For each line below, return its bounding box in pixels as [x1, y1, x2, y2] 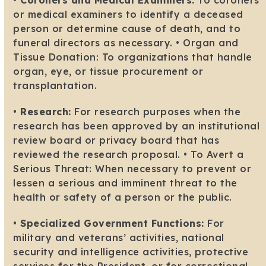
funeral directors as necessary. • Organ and [13, 37, 239, 49]
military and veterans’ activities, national [13, 232, 224, 244]
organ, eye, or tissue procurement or [13, 65, 204, 78]
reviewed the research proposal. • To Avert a [13, 148, 244, 161]
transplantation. [13, 80, 97, 92]
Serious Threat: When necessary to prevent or [13, 163, 252, 175]
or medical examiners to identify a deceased [13, 8, 243, 21]
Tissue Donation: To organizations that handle [13, 51, 252, 64]
